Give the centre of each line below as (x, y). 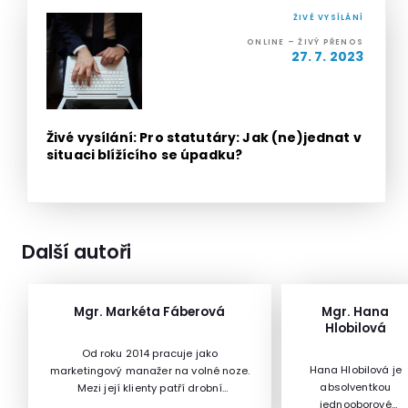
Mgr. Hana (356, 312)
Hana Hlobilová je (356, 370)
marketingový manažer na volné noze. (150, 371)
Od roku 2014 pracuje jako (150, 354)
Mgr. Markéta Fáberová (150, 312)
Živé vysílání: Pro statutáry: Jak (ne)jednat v (204, 137)
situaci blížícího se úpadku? (144, 154)
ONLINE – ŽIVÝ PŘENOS (306, 42)
